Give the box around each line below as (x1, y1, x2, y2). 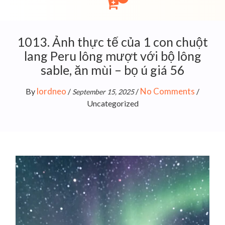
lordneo (37, 85, 66, 96)
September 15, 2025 (72, 87, 134, 96)
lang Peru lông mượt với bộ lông (24, 48, 201, 63)
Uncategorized (86, 98, 139, 108)
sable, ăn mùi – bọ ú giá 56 (40, 62, 185, 77)
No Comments (140, 85, 195, 96)
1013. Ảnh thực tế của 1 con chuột (17, 34, 208, 49)
